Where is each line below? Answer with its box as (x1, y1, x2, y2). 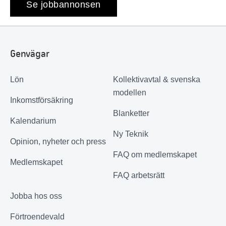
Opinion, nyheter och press (10, 137, 106, 146)
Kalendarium (10, 116, 56, 125)
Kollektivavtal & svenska (113, 75, 200, 84)
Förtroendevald (10, 212, 65, 221)
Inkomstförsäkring (10, 95, 73, 104)
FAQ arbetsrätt (113, 171, 164, 180)
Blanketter (113, 108, 149, 118)
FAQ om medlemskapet (113, 150, 197, 159)
